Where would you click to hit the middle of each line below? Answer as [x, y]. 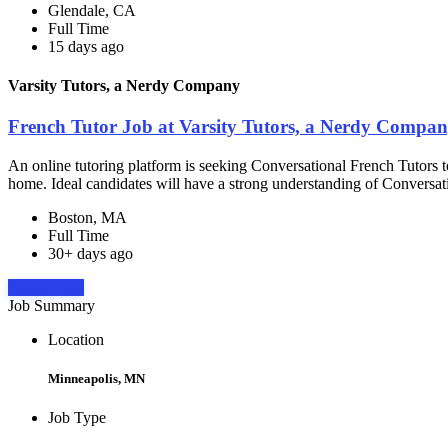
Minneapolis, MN [96, 379]
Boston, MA [87, 218]
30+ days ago [90, 254]
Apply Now [46, 288]
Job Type [77, 418]
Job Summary [51, 306]
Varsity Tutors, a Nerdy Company [124, 86]
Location [76, 340]
